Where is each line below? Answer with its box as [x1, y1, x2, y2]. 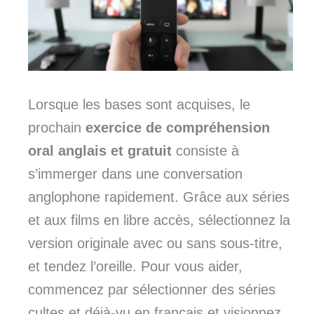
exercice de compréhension [81, 119, 270, 135]
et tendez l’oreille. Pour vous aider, [28, 258, 243, 274]
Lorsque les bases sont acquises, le [28, 96, 250, 112]
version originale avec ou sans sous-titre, [28, 235, 282, 251]
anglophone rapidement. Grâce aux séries [28, 189, 289, 205]
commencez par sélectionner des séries [28, 281, 275, 297]
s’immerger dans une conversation [28, 165, 243, 182]
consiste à [176, 142, 239, 158]
